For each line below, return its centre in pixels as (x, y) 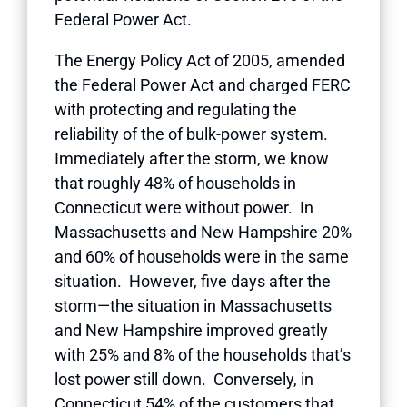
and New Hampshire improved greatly (191, 330)
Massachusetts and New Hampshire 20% (203, 232)
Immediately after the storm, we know (192, 158)
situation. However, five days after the (193, 281)
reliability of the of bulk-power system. (193, 134)
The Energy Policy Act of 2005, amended (200, 60)
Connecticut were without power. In (184, 207)
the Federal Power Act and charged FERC (203, 84)
